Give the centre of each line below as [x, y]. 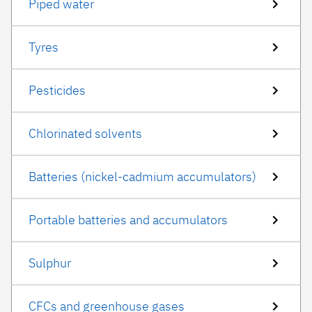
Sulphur [50, 263]
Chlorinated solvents [85, 133]
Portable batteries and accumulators [128, 220]
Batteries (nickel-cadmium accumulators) [142, 177]
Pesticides [57, 90]
